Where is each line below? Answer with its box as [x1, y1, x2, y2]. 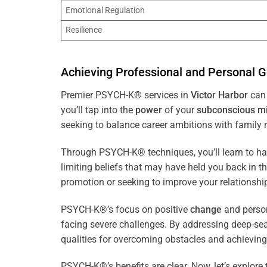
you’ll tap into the [61, 104, 135, 116]
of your [162, 104, 197, 116]
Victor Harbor [191, 89, 248, 101]
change [190, 203, 222, 215]
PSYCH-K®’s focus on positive [61, 203, 190, 215]
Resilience [66, 25, 103, 36]
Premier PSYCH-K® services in [61, 89, 191, 101]
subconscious [197, 104, 255, 116]
